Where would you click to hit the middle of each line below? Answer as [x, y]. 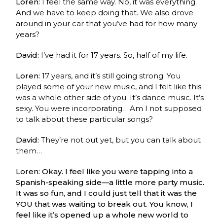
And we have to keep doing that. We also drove [105, 12]
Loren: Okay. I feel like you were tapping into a [105, 171]
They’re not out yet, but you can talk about [121, 140]
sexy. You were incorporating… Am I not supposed [109, 108]
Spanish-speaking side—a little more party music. [110, 182]
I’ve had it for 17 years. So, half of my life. [114, 55]
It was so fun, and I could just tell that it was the [107, 193]
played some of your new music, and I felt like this [109, 86]
